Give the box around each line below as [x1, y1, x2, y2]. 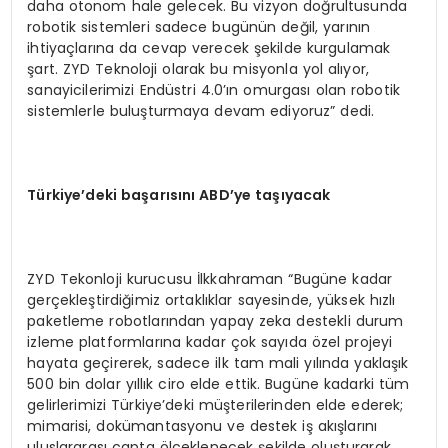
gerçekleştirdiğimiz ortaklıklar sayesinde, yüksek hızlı [27, 289, 396, 310]
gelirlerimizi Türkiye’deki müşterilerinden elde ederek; [27, 394, 404, 415]
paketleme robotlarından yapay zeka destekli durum [27, 310, 404, 331]
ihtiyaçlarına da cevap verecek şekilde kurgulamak [27, 37, 391, 58]
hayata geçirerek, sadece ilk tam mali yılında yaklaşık [27, 352, 409, 373]
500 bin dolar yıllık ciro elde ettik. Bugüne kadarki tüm [27, 373, 410, 394]
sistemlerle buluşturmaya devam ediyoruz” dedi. [27, 100, 375, 121]
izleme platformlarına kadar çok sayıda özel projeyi [27, 331, 393, 352]
